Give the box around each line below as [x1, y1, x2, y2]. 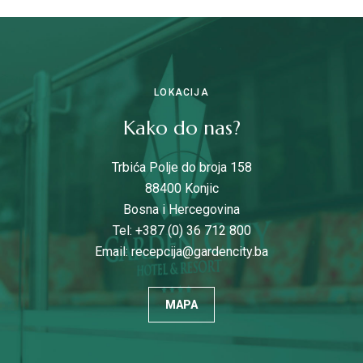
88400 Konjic [144, 181, 219, 196]
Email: [95, 244, 131, 259]
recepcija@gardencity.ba [131, 244, 268, 259]
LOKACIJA [154, 87, 209, 98]
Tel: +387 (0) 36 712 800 [112, 223, 251, 238]
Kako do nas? [122, 116, 241, 140]
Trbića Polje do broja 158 [111, 160, 252, 175]
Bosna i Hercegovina [123, 202, 240, 217]
